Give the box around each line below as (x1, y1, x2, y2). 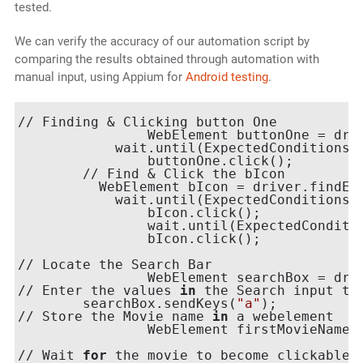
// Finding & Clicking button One (17, 114, 277, 130)
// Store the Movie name (17, 309, 212, 325)
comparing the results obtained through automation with (14, 52, 319, 67)
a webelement (228, 309, 334, 325)
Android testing (185, 70, 268, 85)
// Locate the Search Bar (17, 257, 212, 273)
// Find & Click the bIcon (17, 166, 42, 182)
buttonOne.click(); (17, 153, 83, 169)
